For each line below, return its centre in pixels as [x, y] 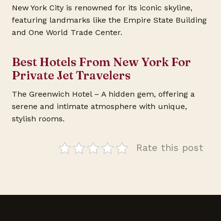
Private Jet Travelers [71, 75]
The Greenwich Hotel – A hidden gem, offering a [103, 94]
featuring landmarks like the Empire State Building [109, 20]
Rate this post [170, 147]
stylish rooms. [38, 118]
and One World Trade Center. [67, 33]
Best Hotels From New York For [101, 62]
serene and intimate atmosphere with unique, [99, 106]
